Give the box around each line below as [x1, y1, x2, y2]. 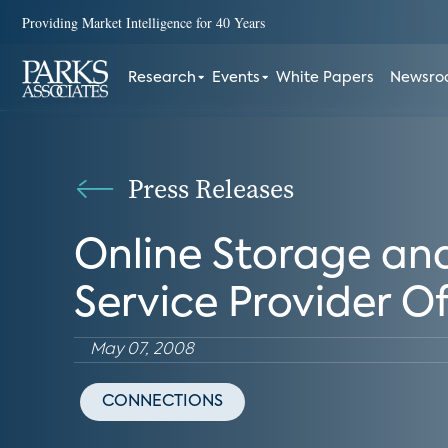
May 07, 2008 [90, 342, 194, 358]
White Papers [276, 71, 375, 85]
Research [128, 71, 197, 85]
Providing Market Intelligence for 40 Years [22, 12, 265, 32]
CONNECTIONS [102, 394, 223, 410]
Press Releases [128, 171, 294, 207]
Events [212, 71, 261, 85]
